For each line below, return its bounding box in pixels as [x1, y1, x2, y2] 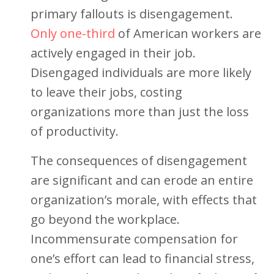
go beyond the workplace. [31, 211, 180, 228]
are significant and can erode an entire [31, 172, 253, 188]
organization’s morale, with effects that [31, 191, 257, 208]
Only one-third [31, 25, 115, 42]
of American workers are [115, 25, 261, 42]
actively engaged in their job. [31, 45, 196, 61]
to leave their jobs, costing [31, 84, 182, 100]
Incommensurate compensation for [31, 231, 238, 247]
